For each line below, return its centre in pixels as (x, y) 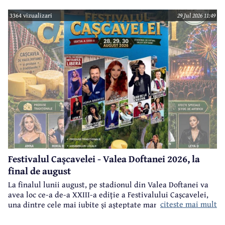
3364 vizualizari (31, 15)
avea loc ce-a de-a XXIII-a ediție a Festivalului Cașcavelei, (108, 194)
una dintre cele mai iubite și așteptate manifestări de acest (111, 204)
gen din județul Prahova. (51, 214)
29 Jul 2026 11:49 (196, 15)
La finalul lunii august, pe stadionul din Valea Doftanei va (108, 184)
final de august (39, 171)
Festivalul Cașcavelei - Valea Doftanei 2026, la (104, 158)
